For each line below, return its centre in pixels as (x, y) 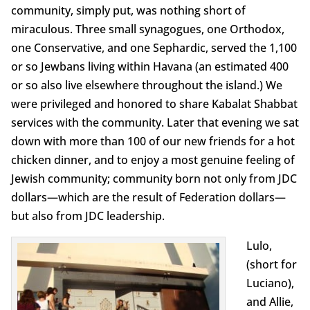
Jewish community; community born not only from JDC (154, 178)
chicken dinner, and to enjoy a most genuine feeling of (153, 159)
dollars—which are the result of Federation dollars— (148, 197)
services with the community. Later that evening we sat (155, 122)
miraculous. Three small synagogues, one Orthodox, (147, 29)
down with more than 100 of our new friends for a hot (153, 141)
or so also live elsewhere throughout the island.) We (146, 85)
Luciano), (270, 283)
